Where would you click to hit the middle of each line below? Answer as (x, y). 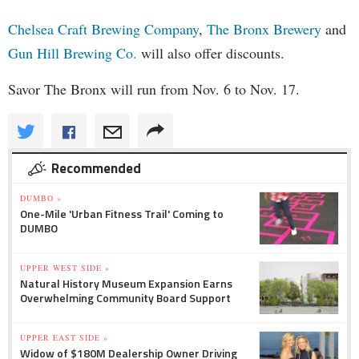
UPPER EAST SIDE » (64, 337)
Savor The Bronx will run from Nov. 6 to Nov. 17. (156, 89)
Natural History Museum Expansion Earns (126, 283)
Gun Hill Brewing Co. (73, 52)
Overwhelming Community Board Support (125, 297)
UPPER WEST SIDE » (65, 267)
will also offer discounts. (211, 52)
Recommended (96, 168)
